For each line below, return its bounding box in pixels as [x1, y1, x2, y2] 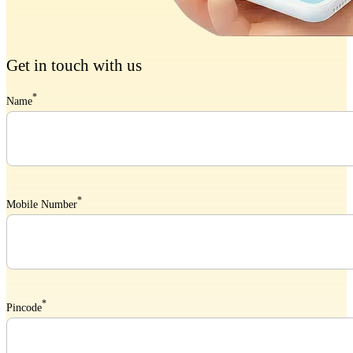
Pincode [6, 301, 42, 314]
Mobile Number [6, 199, 77, 210]
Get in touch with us [6, 56, 142, 76]
